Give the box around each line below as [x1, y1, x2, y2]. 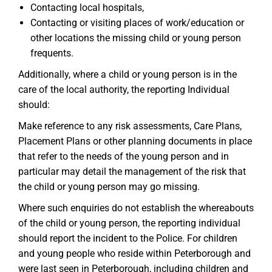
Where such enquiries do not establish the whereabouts [18, 202, 254, 214]
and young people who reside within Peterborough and [18, 248, 251, 259]
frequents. [30, 47, 73, 59]
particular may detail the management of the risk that [18, 166, 246, 177]
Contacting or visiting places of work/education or [30, 17, 244, 29]
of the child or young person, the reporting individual [18, 217, 240, 229]
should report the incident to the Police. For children [18, 233, 237, 244]
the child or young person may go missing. [18, 181, 200, 192]
